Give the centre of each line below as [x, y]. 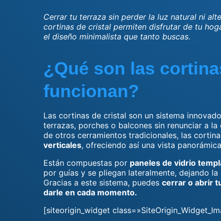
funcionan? [91, 91]
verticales [62, 145]
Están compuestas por [87, 163]
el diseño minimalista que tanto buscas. [117, 37]
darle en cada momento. [90, 192]
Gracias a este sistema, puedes [103, 183]
